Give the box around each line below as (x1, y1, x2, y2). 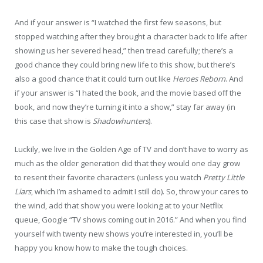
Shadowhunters (93, 116, 149, 127)
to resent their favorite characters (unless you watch (15, 172, 203, 183)
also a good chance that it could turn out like (15, 73, 173, 85)
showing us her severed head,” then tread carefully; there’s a (15, 45, 233, 56)
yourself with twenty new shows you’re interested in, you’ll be (15, 228, 233, 240)
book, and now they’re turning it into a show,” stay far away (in (15, 102, 235, 113)
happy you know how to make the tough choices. (15, 242, 188, 254)
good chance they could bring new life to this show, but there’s (15, 59, 235, 70)
